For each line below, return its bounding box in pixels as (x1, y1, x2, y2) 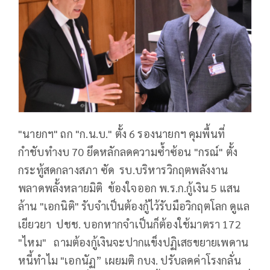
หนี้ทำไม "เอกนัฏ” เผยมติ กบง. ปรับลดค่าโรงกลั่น (18, 253, 241, 268)
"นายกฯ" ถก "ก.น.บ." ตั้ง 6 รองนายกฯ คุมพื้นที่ (18, 127, 225, 141)
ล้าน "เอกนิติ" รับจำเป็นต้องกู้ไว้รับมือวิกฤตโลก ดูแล (18, 199, 250, 213)
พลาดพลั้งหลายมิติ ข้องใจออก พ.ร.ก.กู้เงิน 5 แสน (18, 181, 240, 195)
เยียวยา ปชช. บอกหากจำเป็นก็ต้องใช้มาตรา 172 (18, 217, 241, 231)
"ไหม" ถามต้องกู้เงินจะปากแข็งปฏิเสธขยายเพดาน (18, 235, 249, 250)
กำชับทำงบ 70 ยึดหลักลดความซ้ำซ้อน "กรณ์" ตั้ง (18, 145, 238, 159)
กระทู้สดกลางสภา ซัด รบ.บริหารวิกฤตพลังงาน (18, 163, 228, 177)
